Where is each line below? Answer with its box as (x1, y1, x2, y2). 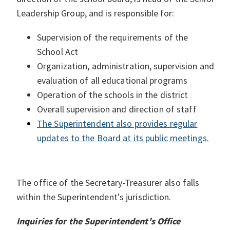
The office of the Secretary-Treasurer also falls (16, 177, 200, 189)
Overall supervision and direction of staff (37, 103, 197, 115)
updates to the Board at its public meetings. (37, 131, 209, 144)
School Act (37, 45, 79, 57)
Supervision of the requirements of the (37, 31, 188, 43)
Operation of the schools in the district (37, 88, 188, 101)
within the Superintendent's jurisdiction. (16, 191, 171, 203)
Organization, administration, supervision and (37, 60, 215, 72)
